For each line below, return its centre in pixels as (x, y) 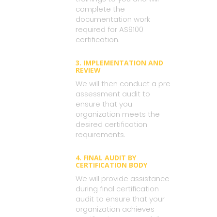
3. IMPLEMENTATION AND (119, 63)
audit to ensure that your (120, 199)
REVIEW (88, 70)
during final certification (117, 189)
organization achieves (115, 209)
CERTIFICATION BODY (111, 165)
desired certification (111, 124)
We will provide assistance (123, 178)
